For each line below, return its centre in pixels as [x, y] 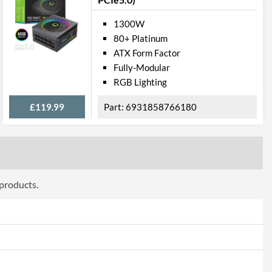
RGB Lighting [140, 82]
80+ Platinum [141, 38]
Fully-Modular [142, 67]
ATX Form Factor [147, 53]
